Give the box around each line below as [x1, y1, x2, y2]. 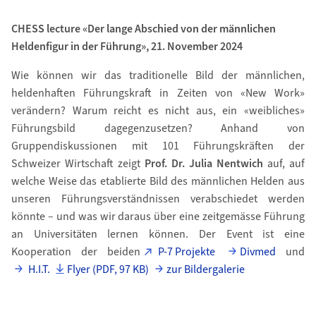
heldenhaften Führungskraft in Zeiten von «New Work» [11, 85, 305, 101]
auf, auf [263, 156, 305, 171]
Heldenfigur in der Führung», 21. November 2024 [11, 39, 243, 54]
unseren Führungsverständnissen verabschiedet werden [11, 191, 305, 207]
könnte [11, 209, 48, 224]
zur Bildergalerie [166, 262, 245, 277]
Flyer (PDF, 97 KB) [67, 262, 150, 277]
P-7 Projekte [155, 244, 215, 260]
